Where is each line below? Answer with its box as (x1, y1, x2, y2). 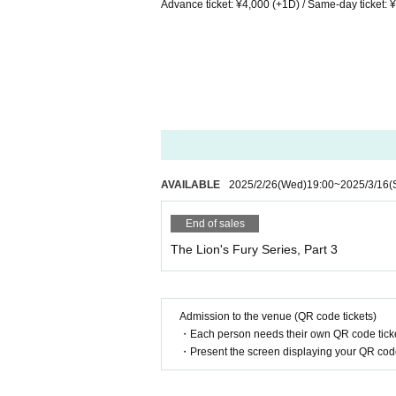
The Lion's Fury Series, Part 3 (171, 242, 338, 256)
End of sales (185, 217, 245, 230)
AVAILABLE (161, 179, 220, 191)
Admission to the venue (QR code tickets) (179, 310, 377, 323)
